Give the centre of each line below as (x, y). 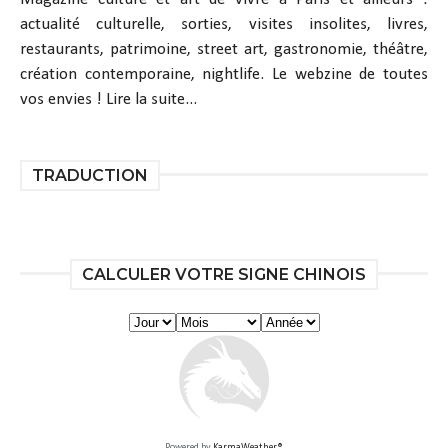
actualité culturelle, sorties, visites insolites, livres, (224, 24)
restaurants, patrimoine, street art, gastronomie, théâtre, (224, 49)
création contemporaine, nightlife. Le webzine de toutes (224, 74)
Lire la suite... (151, 99)
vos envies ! (61, 99)
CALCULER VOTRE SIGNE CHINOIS (224, 274)
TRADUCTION (90, 175)
